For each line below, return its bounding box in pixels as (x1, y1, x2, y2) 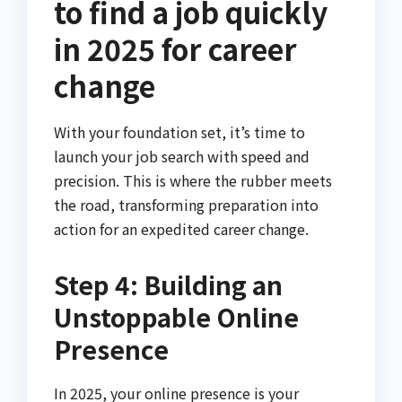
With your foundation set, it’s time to (54, 120, 305, 143)
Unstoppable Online (54, 298, 299, 335)
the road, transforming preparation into (54, 193, 319, 215)
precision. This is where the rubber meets (54, 169, 332, 191)
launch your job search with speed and (54, 144, 310, 167)
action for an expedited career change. (54, 217, 309, 240)
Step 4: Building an (54, 266, 283, 302)
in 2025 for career (54, 27, 297, 69)
